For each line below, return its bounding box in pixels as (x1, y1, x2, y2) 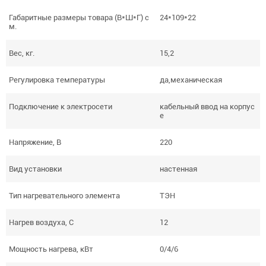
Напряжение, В (9, 138, 61, 147)
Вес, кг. (9, 49, 34, 58)
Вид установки (9, 164, 64, 173)
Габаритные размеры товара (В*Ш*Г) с (9, 13, 149, 22)
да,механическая (160, 75, 222, 84)
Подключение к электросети (9, 102, 112, 111)
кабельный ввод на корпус (160, 102, 255, 111)
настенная (160, 164, 199, 173)
